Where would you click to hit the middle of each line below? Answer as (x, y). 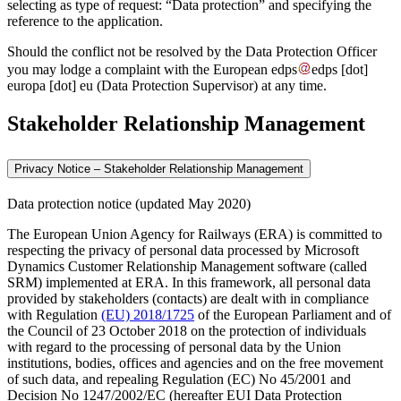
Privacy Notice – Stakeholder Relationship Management (159, 168)
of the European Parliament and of (293, 314)
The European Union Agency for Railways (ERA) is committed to (195, 234)
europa (26, 85)
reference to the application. (85, 21)
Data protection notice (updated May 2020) (129, 203)
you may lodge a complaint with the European (139, 69)
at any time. (292, 85)
